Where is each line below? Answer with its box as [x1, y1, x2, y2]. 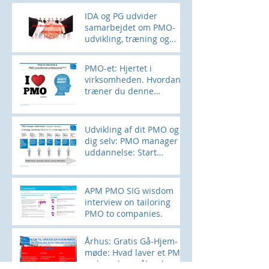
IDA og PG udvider [85, 10, 157, 22]
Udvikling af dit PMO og [85, 123, 179, 135]
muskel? [85, 96, 117, 108]
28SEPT [85, 157, 113, 169]
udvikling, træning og [85, 32, 169, 44]
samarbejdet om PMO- [85, 21, 175, 33]
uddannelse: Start [85, 146, 157, 158]
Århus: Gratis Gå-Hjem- [85, 235, 178, 247]
